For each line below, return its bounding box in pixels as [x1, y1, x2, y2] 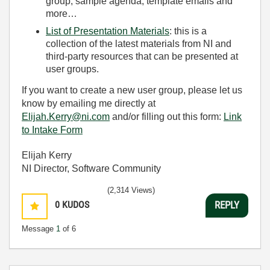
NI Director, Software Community [22, 163, 161, 174]
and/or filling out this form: [110, 111, 224, 122]
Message [22, 224, 56, 233]
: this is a [169, 26, 207, 36]
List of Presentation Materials [46, 26, 169, 36]
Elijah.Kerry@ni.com [22, 111, 110, 122]
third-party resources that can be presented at [46, 51, 238, 61]
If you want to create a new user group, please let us [22, 84, 242, 95]
